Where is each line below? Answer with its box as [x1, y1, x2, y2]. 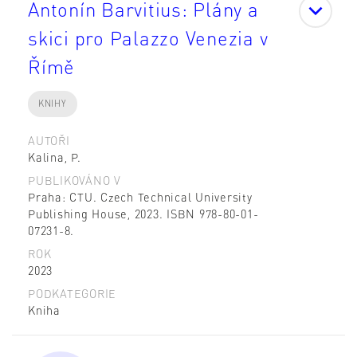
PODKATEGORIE [28, 285, 116, 300]
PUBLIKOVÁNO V [28, 172, 121, 187]
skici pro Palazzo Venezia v [28, 25, 269, 51]
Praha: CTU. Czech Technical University [28, 189, 253, 204]
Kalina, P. [28, 149, 81, 164]
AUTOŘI [28, 132, 70, 147]
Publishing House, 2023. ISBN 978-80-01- [28, 206, 259, 221]
